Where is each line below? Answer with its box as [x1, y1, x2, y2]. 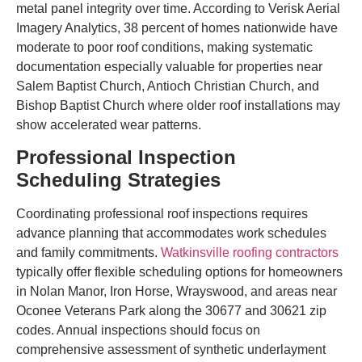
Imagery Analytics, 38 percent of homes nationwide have [16, 21, 338, 35]
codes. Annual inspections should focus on [16, 323, 260, 338]
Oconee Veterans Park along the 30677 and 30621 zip [16, 304, 326, 318]
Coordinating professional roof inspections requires [16, 207, 308, 221]
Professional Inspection [16, 146, 236, 169]
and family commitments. [16, 246, 161, 260]
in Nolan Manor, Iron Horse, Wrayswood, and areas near [16, 284, 337, 299]
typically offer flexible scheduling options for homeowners [16, 265, 343, 280]
